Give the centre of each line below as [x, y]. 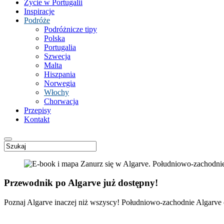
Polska [54, 38]
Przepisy [37, 110]
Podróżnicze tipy [70, 29]
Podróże [37, 20]
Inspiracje [39, 11]
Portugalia [60, 47]
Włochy [56, 92]
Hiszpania [60, 74]
